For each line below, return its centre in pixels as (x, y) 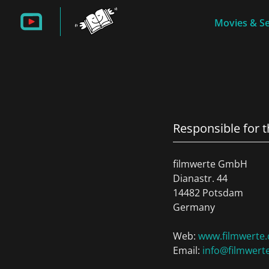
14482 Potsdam (208, 193)
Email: (188, 250)
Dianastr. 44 (200, 178)
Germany (194, 207)
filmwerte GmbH (210, 164)
